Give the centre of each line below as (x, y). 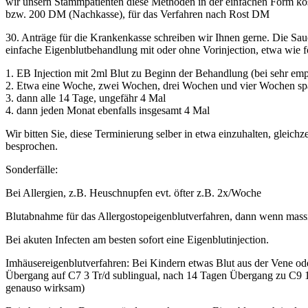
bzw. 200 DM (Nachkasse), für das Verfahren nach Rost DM (137, 14)
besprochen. (32, 146)
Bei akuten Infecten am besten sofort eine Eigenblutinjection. (137, 239)
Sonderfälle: (32, 169)
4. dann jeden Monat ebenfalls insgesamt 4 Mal (108, 110)
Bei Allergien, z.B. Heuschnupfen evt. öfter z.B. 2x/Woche (133, 192)
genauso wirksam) (45, 287)
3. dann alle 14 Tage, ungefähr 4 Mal (86, 98)
